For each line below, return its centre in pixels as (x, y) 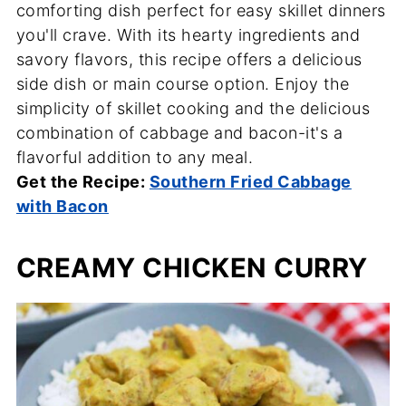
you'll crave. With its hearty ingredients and (188, 34)
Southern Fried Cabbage (250, 181)
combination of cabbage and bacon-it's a (179, 132)
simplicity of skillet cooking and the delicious (193, 108)
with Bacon (62, 206)
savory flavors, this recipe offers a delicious (189, 59)
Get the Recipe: (82, 181)
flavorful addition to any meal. (135, 157)
